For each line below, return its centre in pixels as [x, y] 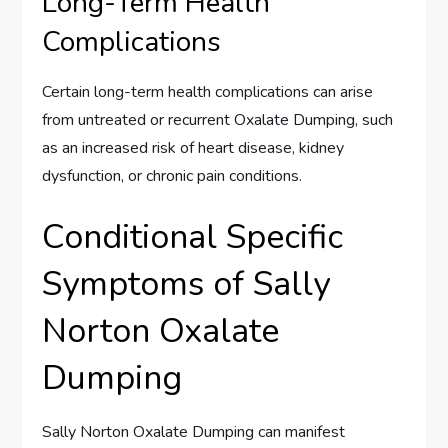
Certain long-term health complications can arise [208, 92]
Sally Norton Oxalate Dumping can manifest [194, 432]
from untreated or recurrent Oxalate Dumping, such [218, 120]
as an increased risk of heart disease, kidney [193, 148]
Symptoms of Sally [186, 284]
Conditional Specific [193, 237]
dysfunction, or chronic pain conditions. [172, 176]
